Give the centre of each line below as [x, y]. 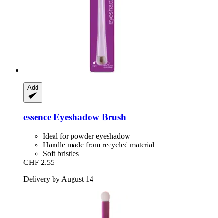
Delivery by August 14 [58, 179]
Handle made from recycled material [99, 145]
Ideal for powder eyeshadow [87, 136]
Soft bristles [61, 153]
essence [37, 117]
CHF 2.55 [39, 162]
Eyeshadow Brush [89, 117]
